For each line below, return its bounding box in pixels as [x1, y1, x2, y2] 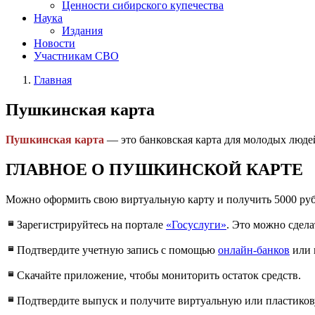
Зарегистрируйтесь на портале [17, 218, 166, 231]
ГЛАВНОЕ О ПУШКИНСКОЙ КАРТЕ [6, 160, 303, 179]
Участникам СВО [34, 49, 119, 62]
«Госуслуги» [166, 218, 226, 231]
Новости [34, 37, 75, 49]
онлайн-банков [218, 243, 290, 256]
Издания [62, 24, 103, 37]
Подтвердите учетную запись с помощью [17, 243, 218, 256]
